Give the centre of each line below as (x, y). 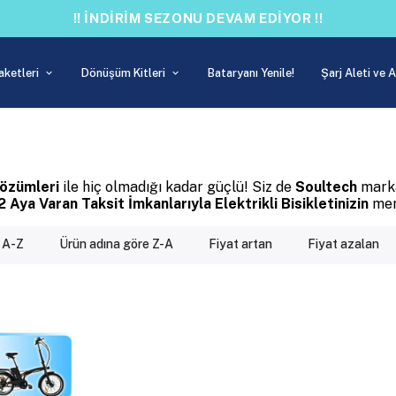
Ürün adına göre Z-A (117, 244)
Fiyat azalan (344, 244)
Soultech (328, 187)
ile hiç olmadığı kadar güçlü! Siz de (177, 187)
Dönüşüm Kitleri (123, 72)
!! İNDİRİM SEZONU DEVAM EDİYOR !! (198, 18)
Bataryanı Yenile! (251, 72)
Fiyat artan (241, 244)
